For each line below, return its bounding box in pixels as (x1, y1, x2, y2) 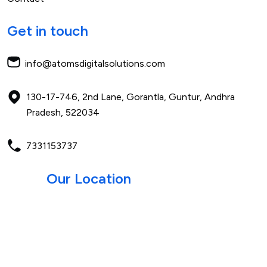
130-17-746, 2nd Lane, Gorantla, (26, 91, 169, 103)
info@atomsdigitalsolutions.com (25, 57, 165, 69)
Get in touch (7, 21, 88, 39)
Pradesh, (26, 106, 66, 118)
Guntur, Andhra (169, 91, 235, 103)
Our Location (46, 169, 131, 187)
